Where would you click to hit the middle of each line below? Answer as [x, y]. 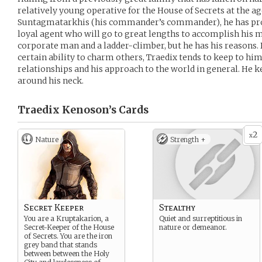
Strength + [188, 139]
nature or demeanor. [193, 227]
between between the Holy [67, 254]
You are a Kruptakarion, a [66, 218]
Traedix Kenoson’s [67, 110]
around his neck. [51, 81]
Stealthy [177, 207]
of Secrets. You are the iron [68, 236]
